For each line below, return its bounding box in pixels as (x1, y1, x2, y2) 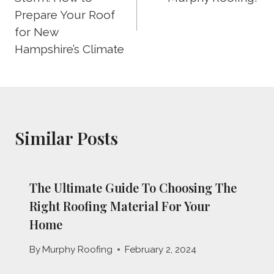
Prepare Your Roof (15, 8, 115, 22)
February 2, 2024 (125, 244, 197, 256)
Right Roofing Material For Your (29, 198, 210, 215)
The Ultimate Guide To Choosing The (29, 179, 237, 196)
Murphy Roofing (42, 244, 113, 256)
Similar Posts (15, 127, 118, 150)
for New (15, 25, 58, 39)
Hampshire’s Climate (15, 42, 124, 56)
